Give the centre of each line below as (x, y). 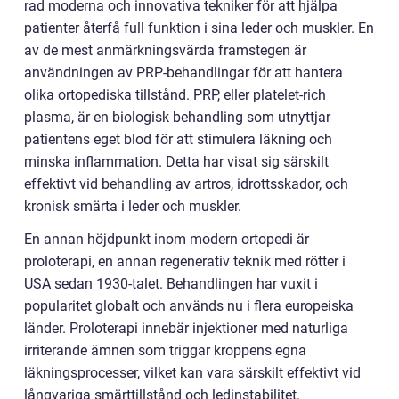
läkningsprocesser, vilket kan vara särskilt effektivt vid (192, 373)
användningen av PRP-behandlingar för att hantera (183, 73)
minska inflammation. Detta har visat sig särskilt (176, 162)
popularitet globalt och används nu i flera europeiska (189, 306)
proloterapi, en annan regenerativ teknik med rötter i (185, 261)
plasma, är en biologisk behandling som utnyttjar (177, 117)
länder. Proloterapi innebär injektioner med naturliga (186, 328)
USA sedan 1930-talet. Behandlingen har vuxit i (171, 284)
